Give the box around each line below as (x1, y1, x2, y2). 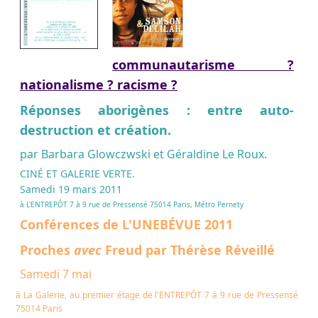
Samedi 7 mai (20, 265, 92, 282)
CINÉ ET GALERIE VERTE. (20, 166, 135, 180)
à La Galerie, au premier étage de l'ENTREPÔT (16, 288, 205, 301)
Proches (20, 241, 74, 258)
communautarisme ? (112, 55, 294, 73)
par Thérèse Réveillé (146, 241, 275, 258)
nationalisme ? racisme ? (20, 75, 177, 93)
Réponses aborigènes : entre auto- (20, 101, 294, 119)
